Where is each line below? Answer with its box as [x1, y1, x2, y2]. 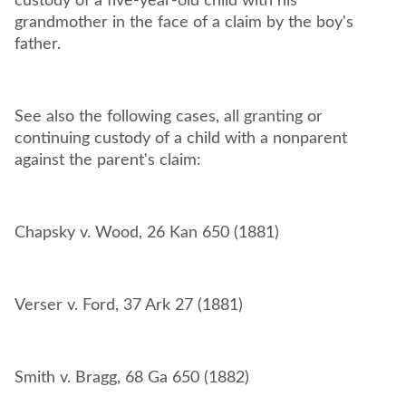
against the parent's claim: [14, 152, 206, 169]
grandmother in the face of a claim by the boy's [14, 14, 353, 31]
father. [14, 36, 65, 53]
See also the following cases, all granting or [14, 109, 323, 125]
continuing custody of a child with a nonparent [14, 130, 347, 147]
